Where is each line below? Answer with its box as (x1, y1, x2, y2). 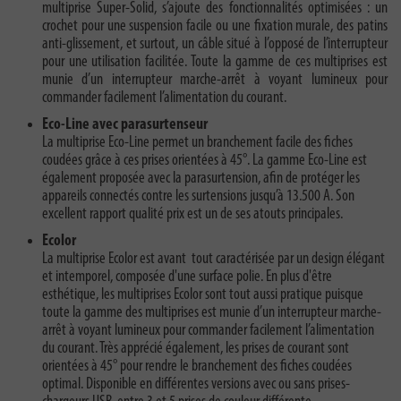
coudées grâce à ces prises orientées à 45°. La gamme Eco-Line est (42, 152, 367, 170)
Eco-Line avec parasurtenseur (42, 116, 210, 134)
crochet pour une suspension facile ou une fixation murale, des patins (42, 18, 388, 36)
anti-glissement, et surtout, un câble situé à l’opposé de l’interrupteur (42, 36, 388, 54)
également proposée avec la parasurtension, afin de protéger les (42, 170, 360, 188)
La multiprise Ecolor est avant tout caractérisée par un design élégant (42, 251, 385, 269)
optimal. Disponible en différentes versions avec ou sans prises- (42, 376, 350, 394)
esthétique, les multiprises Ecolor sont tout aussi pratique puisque (42, 286, 363, 304)
